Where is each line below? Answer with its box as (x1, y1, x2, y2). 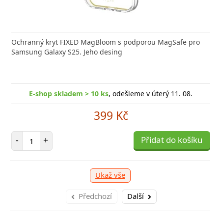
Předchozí (79, 191, 112, 201)
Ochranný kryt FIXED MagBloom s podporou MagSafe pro (11, 37, 200, 47)
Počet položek (31, 131, 76, 140)
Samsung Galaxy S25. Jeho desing (11, 47, 122, 57)
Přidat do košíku (141, 134, 203, 146)
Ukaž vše (95, 170, 125, 180)
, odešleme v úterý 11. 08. (109, 89, 192, 99)
